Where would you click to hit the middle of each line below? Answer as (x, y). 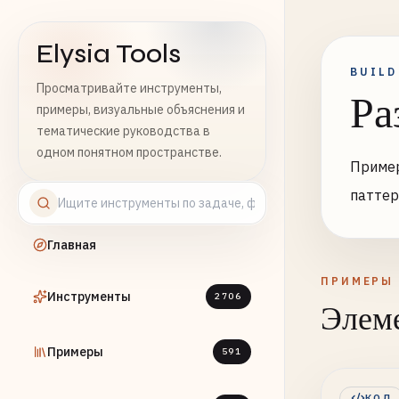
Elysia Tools (109, 53)
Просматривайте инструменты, (129, 88)
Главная (72, 245)
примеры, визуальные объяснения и (141, 110)
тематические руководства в (123, 131)
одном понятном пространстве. (129, 152)
